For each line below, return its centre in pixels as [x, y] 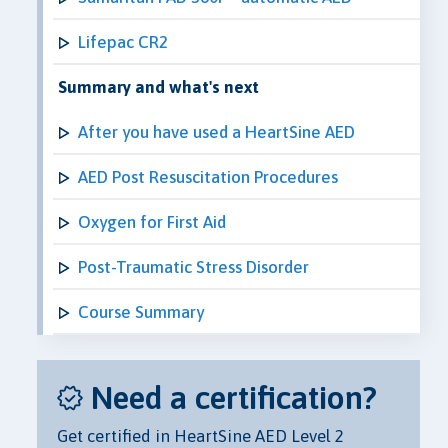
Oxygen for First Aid [152, 221]
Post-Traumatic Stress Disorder [193, 266]
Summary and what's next [158, 86]
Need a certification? [234, 397]
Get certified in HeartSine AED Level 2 [200, 436]
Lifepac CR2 [123, 41]
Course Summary [141, 311]
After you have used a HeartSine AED [216, 131]
